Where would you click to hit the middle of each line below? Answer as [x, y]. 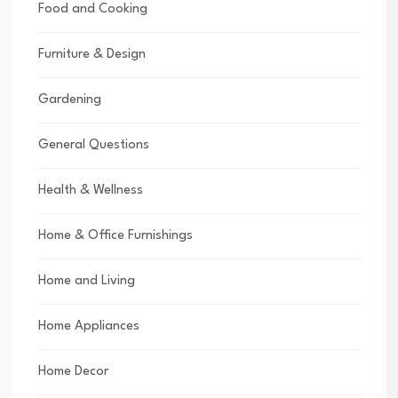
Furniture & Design [92, 55]
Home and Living [87, 282]
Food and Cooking [93, 10]
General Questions [94, 146]
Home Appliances [89, 327]
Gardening [70, 100]
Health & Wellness [91, 191]
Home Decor [73, 372]
